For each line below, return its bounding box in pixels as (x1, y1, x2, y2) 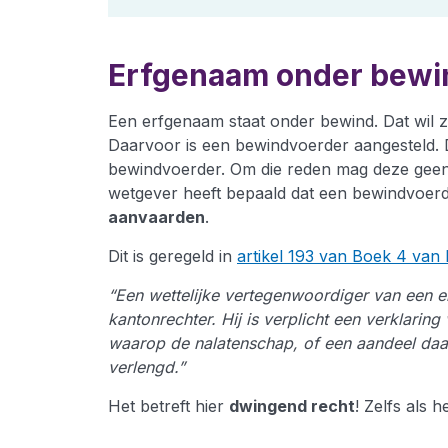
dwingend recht (229, 396, 355, 416)
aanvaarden (108, 207, 205, 227)
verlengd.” (108, 357, 185, 377)
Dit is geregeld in (108, 246, 237, 266)
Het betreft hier (108, 396, 229, 416)
